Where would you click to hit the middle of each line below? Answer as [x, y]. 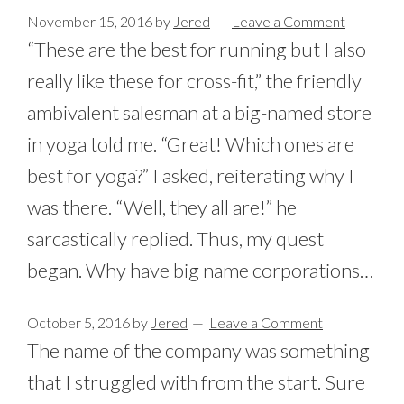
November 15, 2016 [90, 21]
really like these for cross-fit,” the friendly [194, 81]
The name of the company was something [198, 350]
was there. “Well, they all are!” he [162, 207]
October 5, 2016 [78, 322]
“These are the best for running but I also [197, 49]
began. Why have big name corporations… [200, 270]
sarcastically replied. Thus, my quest [175, 239]
